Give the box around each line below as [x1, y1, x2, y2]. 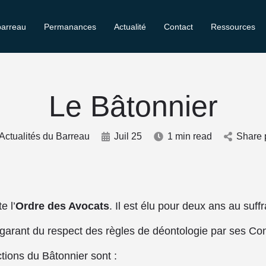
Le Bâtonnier [48, 90, 218, 123]
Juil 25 [114, 131, 142, 141]
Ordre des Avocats [15, 200, 109, 212]
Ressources [210, 21, 255, 31]
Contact [163, 21, 193, 31]
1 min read [167, 131, 212, 141]
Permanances [43, 21, 96, 31]
